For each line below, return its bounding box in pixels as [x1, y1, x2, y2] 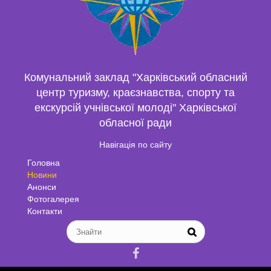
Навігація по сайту [99, 140, 172, 150]
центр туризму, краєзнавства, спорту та [36, 87, 235, 99]
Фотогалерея [27, 194, 79, 204]
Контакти [27, 206, 62, 217]
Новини [27, 170, 57, 180]
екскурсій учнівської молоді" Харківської [34, 102, 237, 114]
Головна [27, 158, 60, 168]
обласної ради [99, 117, 172, 129]
